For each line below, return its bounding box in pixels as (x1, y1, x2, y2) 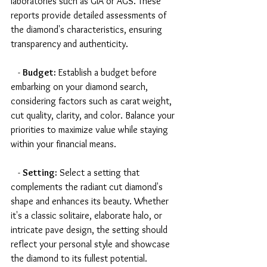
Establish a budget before (56, 67, 159, 79)
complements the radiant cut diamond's (11, 181, 165, 193)
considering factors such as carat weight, (11, 95, 174, 107)
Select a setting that (57, 167, 142, 179)
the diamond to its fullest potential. (11, 253, 147, 265)
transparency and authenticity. (11, 38, 128, 50)
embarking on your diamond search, (11, 81, 150, 93)
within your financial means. (11, 138, 116, 150)
